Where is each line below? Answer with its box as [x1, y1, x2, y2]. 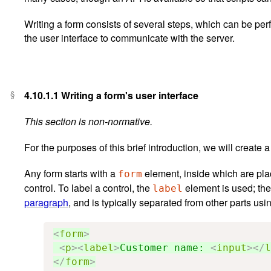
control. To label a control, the [24, 180, 152, 195]
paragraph [24, 195, 68, 209]
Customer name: [120, 241, 211, 253]
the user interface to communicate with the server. [24, 30, 235, 45]
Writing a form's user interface [59, 88, 198, 102]
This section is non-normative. [24, 114, 152, 128]
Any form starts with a [24, 166, 118, 180]
